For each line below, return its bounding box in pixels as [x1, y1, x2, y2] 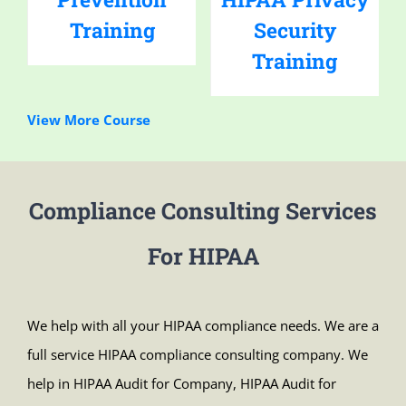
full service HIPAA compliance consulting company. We [26, 345, 368, 364]
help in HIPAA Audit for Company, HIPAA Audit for [26, 374, 336, 393]
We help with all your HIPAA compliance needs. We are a [26, 316, 379, 335]
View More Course [26, 111, 150, 130]
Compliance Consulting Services [29, 196, 377, 227]
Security [253, 16, 336, 44]
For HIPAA [147, 241, 259, 272]
